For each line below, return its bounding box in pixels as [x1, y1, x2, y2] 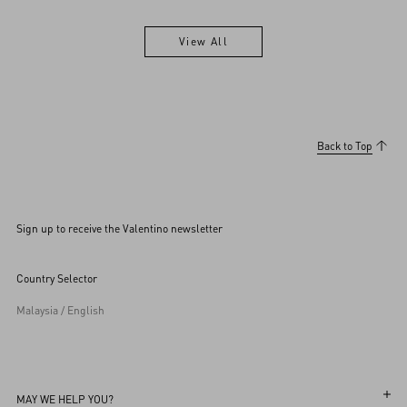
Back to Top [317, 138, 372, 153]
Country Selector [16, 271, 97, 285]
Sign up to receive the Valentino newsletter [16, 221, 223, 235]
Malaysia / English [16, 303, 104, 317]
